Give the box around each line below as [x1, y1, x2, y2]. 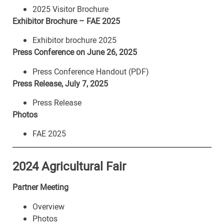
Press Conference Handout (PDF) [32, 65, 149, 77]
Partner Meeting [12, 181, 68, 193]
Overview [32, 200, 64, 212]
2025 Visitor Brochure [32, 3, 108, 14]
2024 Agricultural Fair [12, 158, 126, 174]
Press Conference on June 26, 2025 [12, 46, 137, 58]
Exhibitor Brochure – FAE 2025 [12, 15, 120, 26]
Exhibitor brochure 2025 [32, 34, 116, 46]
